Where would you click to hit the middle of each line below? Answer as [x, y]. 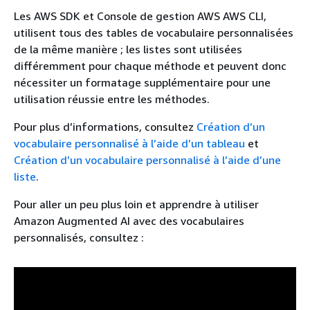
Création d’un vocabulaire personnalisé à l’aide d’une [147, 159]
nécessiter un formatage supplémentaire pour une [142, 82]
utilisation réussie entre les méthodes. [112, 99]
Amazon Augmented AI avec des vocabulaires [129, 220]
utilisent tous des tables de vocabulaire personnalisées [154, 32]
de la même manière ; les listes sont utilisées [128, 49]
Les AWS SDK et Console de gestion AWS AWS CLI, [140, 16]
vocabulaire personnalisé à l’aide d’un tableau [129, 143]
